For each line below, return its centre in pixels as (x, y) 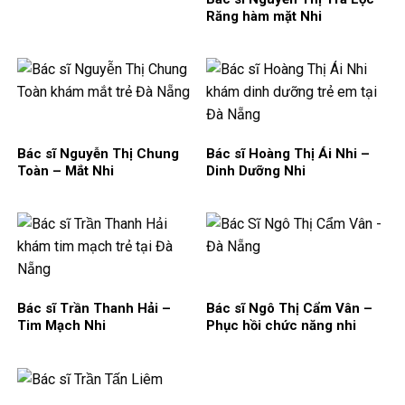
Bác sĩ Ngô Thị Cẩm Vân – (289, 309)
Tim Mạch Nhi (61, 326)
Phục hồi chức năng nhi (281, 326)
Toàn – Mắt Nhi (66, 171)
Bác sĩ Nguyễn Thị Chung (98, 154)
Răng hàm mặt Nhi (264, 17)
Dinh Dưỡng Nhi (256, 171)
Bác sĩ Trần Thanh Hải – (94, 309)
